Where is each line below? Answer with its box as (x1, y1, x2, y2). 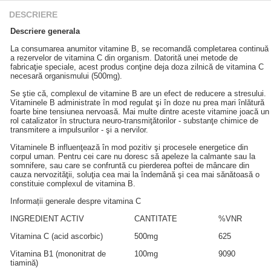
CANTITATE (134, 214, 177, 223)
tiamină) (10, 258, 38, 267)
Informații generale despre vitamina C (10, 197, 141, 206)
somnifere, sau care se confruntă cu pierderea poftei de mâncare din (10, 161, 249, 170)
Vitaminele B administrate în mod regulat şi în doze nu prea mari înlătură (10, 98, 264, 107)
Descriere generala (10, 27, 80, 36)
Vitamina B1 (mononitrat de (10, 249, 106, 258)
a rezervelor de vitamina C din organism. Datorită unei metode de (10, 53, 238, 62)
